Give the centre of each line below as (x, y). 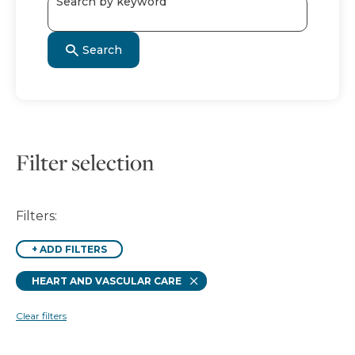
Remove (217, 275)
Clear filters (41, 316)
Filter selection (85, 162)
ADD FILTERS (73, 249)
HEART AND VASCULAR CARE (107, 281)
